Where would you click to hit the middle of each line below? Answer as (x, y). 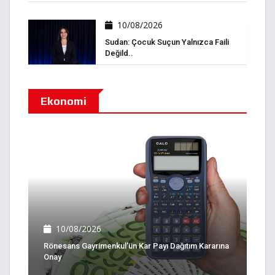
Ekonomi (64, 101)
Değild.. (119, 53)
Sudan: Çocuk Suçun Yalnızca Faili (167, 42)
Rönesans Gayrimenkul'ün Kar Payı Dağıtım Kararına (136, 246)
